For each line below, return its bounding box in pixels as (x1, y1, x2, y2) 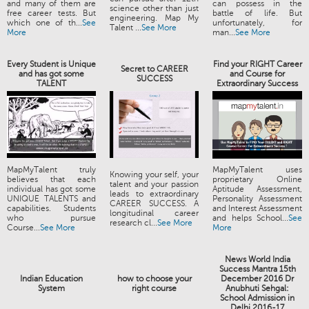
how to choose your (117, 274, 192, 284)
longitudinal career (110, 208, 199, 219)
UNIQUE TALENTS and (7, 194, 96, 204)
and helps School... (212, 213, 288, 223)
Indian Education (20, 274, 83, 284)
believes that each (7, 175, 96, 185)
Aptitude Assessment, (212, 184, 302, 195)
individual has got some (7, 184, 96, 195)
